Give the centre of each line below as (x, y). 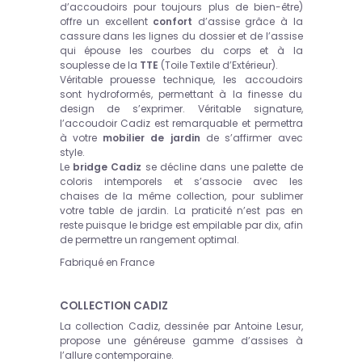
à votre (81, 138)
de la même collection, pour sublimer (201, 196)
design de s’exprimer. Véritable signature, (181, 109)
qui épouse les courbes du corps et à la (181, 51)
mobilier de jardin (152, 138)
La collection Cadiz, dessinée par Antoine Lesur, (181, 326)
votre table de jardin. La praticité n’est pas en (181, 211)
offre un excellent (106, 22)
